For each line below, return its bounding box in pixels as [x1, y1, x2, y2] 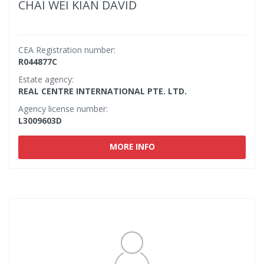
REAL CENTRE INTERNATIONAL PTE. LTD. [18, 85, 187, 97]
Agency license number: [18, 103, 108, 114]
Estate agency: [18, 74, 74, 85]
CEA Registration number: [18, 44, 115, 55]
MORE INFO [109, 140, 155, 153]
